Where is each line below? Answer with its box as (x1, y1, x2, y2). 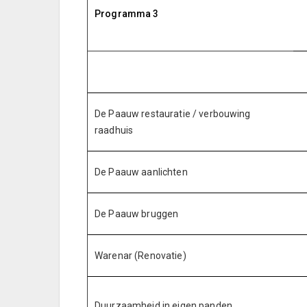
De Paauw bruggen (95, 208, 179, 219)
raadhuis (95, 125, 134, 136)
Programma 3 (95, 8, 159, 19)
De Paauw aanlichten (95, 167, 190, 177)
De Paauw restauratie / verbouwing (95, 108, 251, 119)
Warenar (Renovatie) (95, 250, 188, 261)
